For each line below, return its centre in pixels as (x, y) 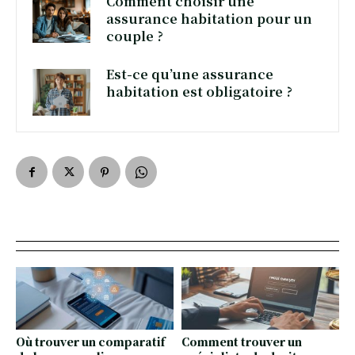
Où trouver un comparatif (90, 342)
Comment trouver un (242, 342)
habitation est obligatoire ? (200, 92)
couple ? (135, 36)
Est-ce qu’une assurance (190, 74)
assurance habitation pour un (210, 19)
